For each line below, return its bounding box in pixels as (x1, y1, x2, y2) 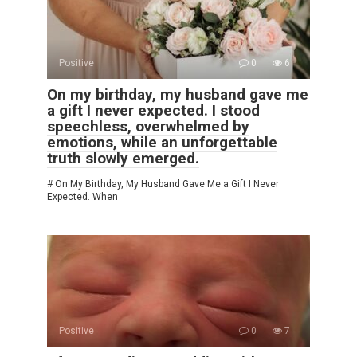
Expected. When (47, 190, 118, 202)
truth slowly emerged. (47, 148, 199, 167)
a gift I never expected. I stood (47, 100, 260, 120)
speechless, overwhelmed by (47, 116, 249, 135)
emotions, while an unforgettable (47, 132, 277, 151)
